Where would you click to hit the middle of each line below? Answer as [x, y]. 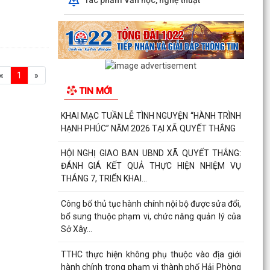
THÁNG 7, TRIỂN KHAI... [104, 179]
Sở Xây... [76, 229]
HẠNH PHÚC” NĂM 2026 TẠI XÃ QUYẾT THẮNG [148, 128]
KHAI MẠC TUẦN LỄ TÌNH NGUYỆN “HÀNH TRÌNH [151, 115]
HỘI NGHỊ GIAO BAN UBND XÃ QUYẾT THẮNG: [151, 153]
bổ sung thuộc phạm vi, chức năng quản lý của [151, 216]
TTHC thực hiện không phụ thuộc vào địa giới [151, 254]
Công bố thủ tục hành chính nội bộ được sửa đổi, [151, 203]
